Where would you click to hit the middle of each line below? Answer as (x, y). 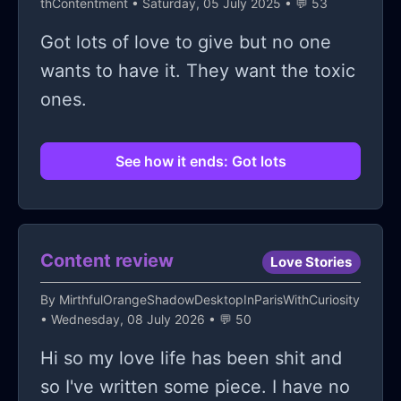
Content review (107, 261)
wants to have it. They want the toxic (198, 71)
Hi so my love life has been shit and (191, 358)
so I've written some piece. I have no (195, 387)
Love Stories (311, 262)
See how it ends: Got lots (200, 162)
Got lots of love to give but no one (186, 43)
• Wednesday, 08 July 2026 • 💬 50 (146, 320)
